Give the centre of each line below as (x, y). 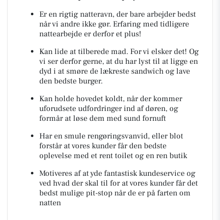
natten (51, 203)
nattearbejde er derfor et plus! (91, 34)
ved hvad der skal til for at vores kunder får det (119, 183)
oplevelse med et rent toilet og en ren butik (114, 156)
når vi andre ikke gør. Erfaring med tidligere (114, 24)
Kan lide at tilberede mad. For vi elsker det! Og (119, 52)
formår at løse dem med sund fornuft (104, 118)
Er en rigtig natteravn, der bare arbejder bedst (118, 14)
